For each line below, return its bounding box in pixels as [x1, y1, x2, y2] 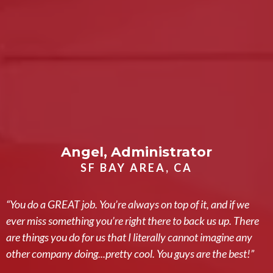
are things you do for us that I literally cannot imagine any [6, 230, 252, 244]
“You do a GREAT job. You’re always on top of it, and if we [6, 197, 249, 211]
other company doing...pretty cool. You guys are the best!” [6, 247, 254, 261]
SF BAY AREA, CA [80, 161, 193, 175]
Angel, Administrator [61, 144, 212, 161]
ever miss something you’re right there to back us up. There [6, 214, 259, 228]
